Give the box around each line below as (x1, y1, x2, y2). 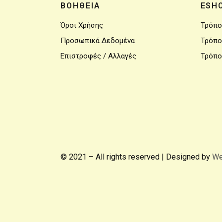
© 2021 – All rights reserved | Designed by (60, 152, 212, 162)
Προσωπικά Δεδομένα (60, 36, 135, 45)
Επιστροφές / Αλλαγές (60, 52, 136, 60)
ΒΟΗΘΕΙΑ (60, 1, 101, 10)
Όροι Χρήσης (60, 21, 103, 30)
